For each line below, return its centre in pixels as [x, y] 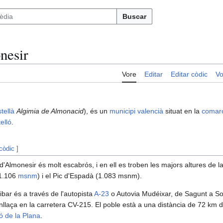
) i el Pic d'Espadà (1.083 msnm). [90, 176]
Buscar [134, 16]
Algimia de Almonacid [50, 111]
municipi [122, 111]
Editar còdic [189, 74]
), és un [97, 111]
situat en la [182, 111]
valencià [150, 111]
